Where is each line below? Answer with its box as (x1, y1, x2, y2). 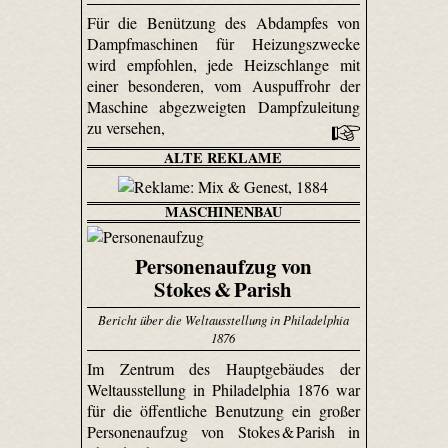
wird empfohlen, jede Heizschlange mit (86, 53, 361, 75)
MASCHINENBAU (164, 201, 282, 223)
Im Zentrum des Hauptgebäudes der (86, 357, 361, 379)
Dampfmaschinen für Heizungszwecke (86, 32, 361, 54)
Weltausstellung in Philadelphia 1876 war (86, 378, 361, 400)
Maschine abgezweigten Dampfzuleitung (86, 95, 361, 117)
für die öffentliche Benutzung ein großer (86, 399, 361, 421)
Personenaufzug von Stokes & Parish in (86, 420, 361, 442)
